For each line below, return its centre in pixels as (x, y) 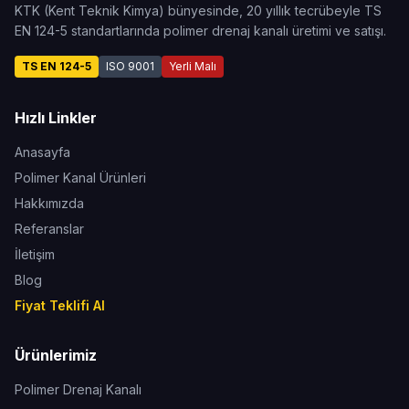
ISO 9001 (130, 66)
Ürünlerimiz (56, 355)
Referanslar (49, 229)
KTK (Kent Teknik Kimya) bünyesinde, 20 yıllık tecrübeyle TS (198, 10)
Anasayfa (42, 152)
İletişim (35, 254)
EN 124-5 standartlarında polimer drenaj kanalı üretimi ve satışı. (200, 31)
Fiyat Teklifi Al (60, 305)
